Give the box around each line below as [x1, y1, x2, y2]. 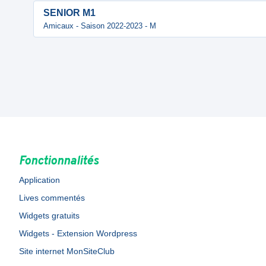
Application [19, 175, 60, 185]
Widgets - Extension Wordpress [19, 229, 137, 238]
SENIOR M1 [43, 8, 96, 18]
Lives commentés [19, 193, 85, 202]
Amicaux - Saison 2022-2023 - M [43, 21, 156, 30]
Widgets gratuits [19, 211, 80, 220]
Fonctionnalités [19, 154, 99, 169]
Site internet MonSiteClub [19, 246, 115, 256]
